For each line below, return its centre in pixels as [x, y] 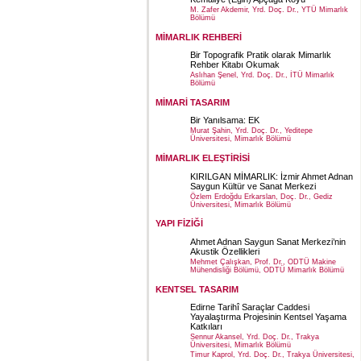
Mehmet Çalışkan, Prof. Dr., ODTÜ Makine [263, 262]
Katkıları [206, 327]
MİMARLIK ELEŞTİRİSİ [203, 158]
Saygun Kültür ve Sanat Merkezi [253, 186]
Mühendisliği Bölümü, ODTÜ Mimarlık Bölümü [267, 271]
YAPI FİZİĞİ [179, 224]
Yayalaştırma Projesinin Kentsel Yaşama [268, 317]
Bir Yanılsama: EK [225, 120]
